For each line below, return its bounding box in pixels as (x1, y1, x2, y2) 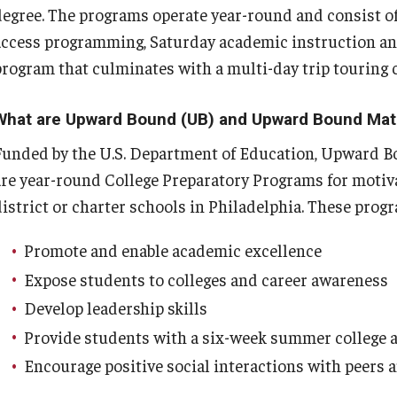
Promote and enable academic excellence (24, 239, 325, 261)
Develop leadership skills (24, 297, 211, 318)
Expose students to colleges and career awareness (24, 268, 392, 290)
